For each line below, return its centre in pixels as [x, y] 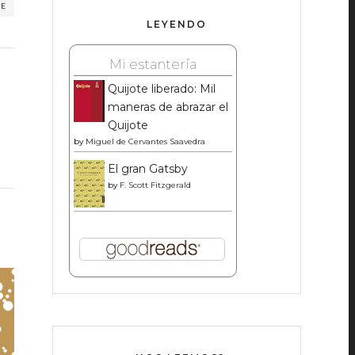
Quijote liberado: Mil [161, 88]
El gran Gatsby [147, 168]
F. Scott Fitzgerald [155, 185]
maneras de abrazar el [168, 107]
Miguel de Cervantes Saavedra [145, 141]
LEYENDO [176, 24]
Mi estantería [153, 64]
